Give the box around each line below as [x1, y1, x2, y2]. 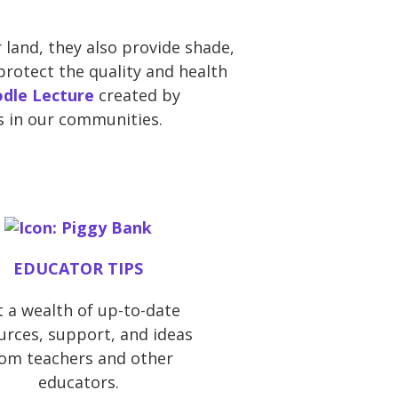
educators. [37, 371, 119, 394]
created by [94, 84, 180, 106]
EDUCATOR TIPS [13, 258, 144, 280]
